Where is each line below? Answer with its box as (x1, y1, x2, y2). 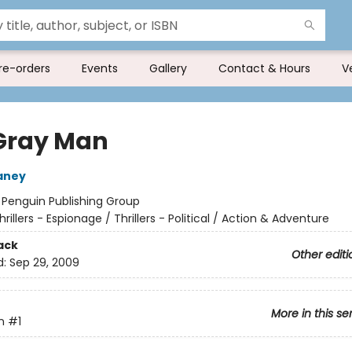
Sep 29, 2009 (9, 255, 79, 271)
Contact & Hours (218, 60, 310, 76)
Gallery (149, 60, 187, 76)
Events (82, 60, 118, 76)
